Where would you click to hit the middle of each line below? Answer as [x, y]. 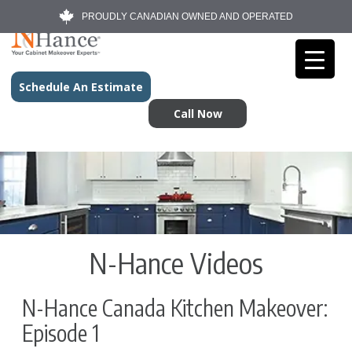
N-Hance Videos [176, 263]
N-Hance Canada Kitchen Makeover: [174, 308]
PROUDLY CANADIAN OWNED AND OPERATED [187, 16]
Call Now [198, 114]
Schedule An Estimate [81, 87]
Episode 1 [60, 333]
